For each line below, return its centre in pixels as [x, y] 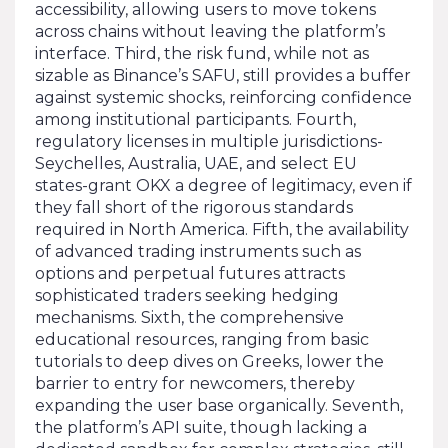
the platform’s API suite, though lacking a [201, 427]
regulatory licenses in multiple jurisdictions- [209, 141]
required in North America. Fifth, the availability [222, 229]
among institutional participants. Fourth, [195, 119]
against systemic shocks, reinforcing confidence [223, 97]
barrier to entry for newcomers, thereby [195, 383]
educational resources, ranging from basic [202, 339]
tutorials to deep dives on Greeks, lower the [209, 361]
